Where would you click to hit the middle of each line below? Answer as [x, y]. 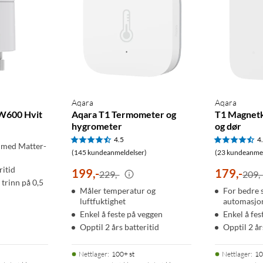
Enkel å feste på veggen [121, 214]
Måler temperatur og [117, 190]
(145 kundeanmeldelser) [109, 152]
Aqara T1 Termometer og [124, 114]
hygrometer [97, 126]
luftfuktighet [102, 201]
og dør [228, 126]
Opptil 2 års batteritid [119, 227]
